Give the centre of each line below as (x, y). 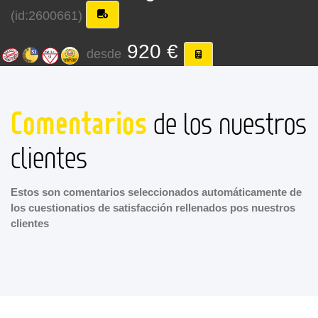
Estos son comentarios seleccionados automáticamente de (156, 192)
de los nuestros (227, 123)
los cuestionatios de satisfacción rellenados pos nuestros (153, 208)
